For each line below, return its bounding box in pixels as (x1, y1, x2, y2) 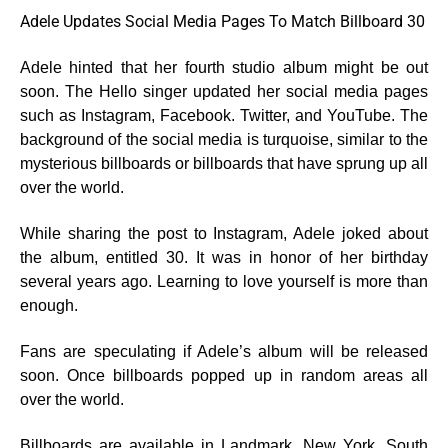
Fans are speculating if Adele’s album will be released (20, 343, 428, 360)
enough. (20, 297, 78, 314)
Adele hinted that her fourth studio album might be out (20, 59, 428, 76)
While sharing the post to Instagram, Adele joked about (20, 225, 428, 242)
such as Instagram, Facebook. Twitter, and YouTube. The (20, 107, 428, 124)
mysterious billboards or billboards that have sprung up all (20, 155, 428, 172)
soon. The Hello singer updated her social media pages (20, 83, 428, 100)
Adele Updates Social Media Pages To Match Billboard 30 (20, 12, 425, 31)
